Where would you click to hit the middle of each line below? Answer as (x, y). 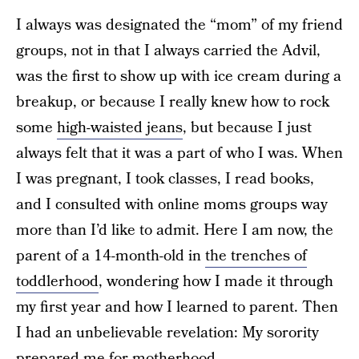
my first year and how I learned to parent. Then (177, 307)
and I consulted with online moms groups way (172, 205)
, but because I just (247, 128)
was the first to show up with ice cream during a (179, 77)
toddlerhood (57, 282)
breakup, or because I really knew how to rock (173, 102)
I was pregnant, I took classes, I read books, (165, 179)
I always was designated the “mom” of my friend (179, 25)
